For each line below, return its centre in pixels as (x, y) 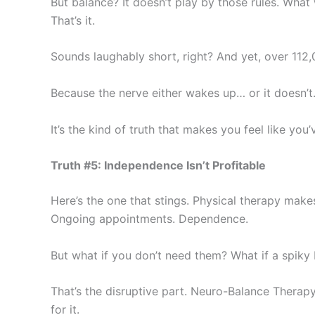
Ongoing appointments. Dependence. (149, 219)
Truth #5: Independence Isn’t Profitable (158, 166)
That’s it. (73, 20)
